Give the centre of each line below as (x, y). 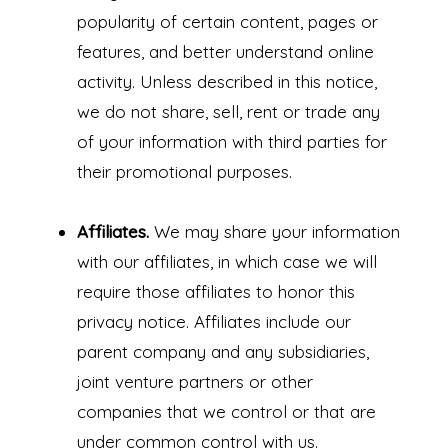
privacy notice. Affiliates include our (213, 322)
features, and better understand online (225, 52)
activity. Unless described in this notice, (226, 82)
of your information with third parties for (231, 142)
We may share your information (274, 232)
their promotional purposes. (184, 172)
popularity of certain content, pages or (227, 22)
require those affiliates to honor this (215, 292)
